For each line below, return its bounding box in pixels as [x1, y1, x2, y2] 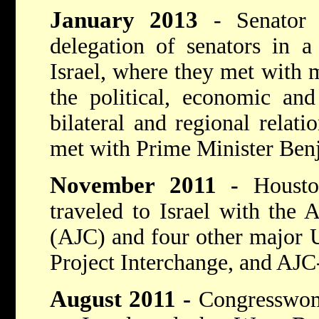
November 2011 [50, 172, 231, 198]
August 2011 [50, 286, 177, 312]
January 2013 [50, 6, 214, 33]
